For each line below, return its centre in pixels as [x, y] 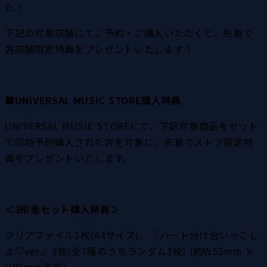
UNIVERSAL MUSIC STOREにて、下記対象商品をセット [132, 125]
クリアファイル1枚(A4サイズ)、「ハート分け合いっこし [132, 235]
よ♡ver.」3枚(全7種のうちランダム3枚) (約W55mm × [130, 251]
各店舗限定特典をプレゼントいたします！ [100, 49]
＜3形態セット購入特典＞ [63, 209]
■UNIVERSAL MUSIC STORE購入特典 [93, 100]
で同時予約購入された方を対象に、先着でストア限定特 [129, 142]
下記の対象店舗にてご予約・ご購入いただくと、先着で [129, 32]
